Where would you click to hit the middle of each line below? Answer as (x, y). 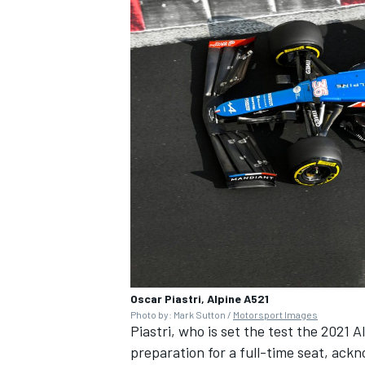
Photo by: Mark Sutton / (182, 314)
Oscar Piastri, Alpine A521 (200, 298)
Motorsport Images (275, 314)
